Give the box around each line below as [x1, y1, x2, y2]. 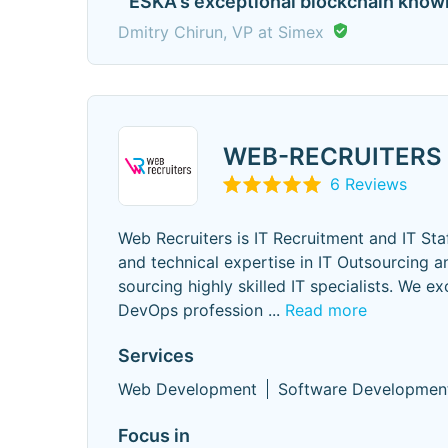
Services [118, 345, 194, 366]
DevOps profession [118, 300, 263, 320]
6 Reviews [330, 173, 407, 194]
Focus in [118, 425, 190, 446]
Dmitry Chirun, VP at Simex [118, 22, 324, 42]
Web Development [118, 379, 257, 399]
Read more [285, 300, 367, 320]
